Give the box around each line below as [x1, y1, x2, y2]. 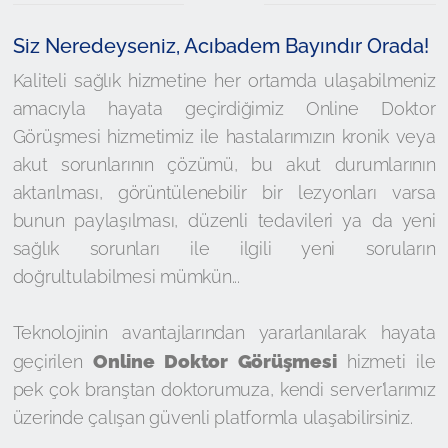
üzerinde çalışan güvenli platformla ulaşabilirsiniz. [12, 407, 413, 428]
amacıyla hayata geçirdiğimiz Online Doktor [12, 98, 436, 119]
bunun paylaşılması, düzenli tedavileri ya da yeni [12, 210, 436, 231]
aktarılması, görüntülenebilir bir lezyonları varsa [12, 182, 436, 203]
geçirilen [12, 351, 94, 372]
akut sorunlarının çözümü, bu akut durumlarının [12, 154, 436, 175]
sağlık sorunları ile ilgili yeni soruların [12, 238, 436, 259]
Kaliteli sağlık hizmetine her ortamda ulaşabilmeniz [12, 70, 436, 91]
